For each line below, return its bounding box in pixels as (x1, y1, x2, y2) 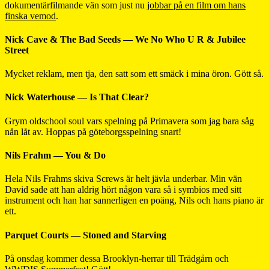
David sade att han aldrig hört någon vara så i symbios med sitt (5, 184, 241, 195)
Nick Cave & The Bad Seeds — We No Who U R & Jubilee (5, 34, 246, 44)
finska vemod (5, 10, 56, 21)
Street (5, 44, 29, 55)
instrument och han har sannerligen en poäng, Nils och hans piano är (5, 195, 264, 206)
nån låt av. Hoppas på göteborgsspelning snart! (5, 126, 181, 137)
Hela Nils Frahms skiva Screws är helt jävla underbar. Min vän (5, 174, 242, 184)
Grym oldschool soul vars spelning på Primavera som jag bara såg (5, 115, 254, 126)
